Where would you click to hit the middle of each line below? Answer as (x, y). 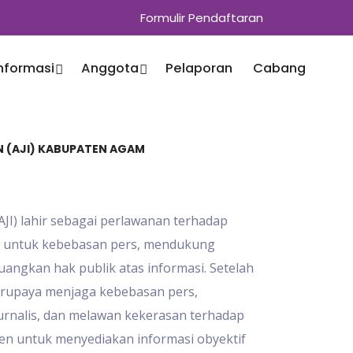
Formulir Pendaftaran (202, 17)
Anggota (111, 68)
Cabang (279, 68)
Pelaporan (199, 68)
